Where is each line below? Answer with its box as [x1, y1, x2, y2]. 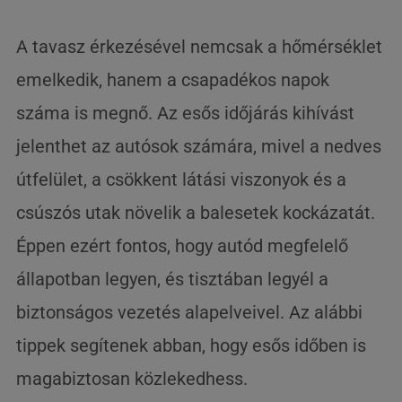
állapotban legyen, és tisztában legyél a [16, 268, 329, 290]
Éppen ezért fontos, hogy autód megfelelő [16, 235, 349, 257]
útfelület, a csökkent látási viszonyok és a [16, 169, 347, 190]
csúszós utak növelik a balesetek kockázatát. [16, 202, 376, 223]
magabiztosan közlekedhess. [16, 368, 249, 389]
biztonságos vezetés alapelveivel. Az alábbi [16, 301, 363, 323]
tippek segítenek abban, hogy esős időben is [16, 335, 367, 356]
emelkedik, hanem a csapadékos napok [16, 69, 330, 91]
